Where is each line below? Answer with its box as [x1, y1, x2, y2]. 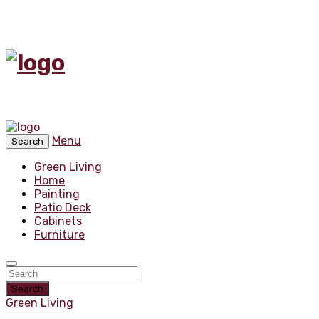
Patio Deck [34, 200, 91, 214]
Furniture [34, 227, 85, 241]
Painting [34, 187, 80, 201]
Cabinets [34, 214, 82, 228]
